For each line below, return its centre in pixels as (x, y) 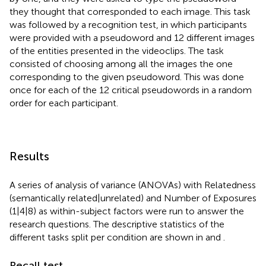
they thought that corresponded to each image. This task (130, 11)
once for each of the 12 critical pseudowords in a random (131, 90)
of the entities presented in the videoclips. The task (117, 50)
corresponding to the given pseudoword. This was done (127, 77)
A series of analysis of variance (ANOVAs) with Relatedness (133, 185)
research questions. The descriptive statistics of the (117, 224)
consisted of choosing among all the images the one (121, 64)
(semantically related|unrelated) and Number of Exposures (133, 198)
